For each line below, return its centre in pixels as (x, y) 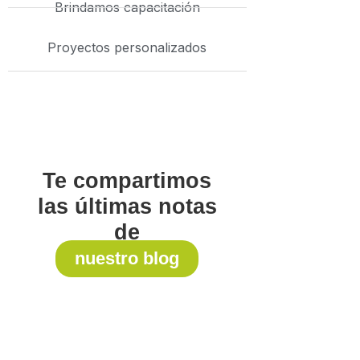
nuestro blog (127, 258)
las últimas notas (127, 206)
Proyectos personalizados (127, 47)
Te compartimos (127, 180)
